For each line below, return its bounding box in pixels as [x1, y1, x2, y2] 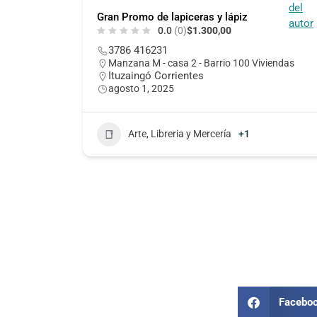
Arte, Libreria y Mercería [128, 128, 231, 140]
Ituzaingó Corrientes [108, 69, 204, 82]
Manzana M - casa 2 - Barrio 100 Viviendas [108, 57, 294, 69]
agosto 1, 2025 [108, 82, 174, 94]
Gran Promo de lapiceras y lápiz [97, 10, 248, 23]
